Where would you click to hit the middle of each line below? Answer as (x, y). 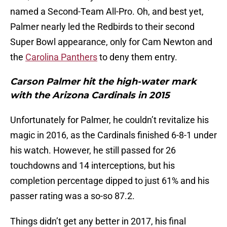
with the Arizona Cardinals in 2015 (90, 96)
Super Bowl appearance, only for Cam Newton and (111, 42)
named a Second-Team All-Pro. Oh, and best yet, (107, 12)
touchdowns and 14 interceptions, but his (92, 166)
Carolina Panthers (61, 57)
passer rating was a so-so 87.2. (73, 196)
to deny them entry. (138, 57)
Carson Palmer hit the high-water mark (103, 82)
